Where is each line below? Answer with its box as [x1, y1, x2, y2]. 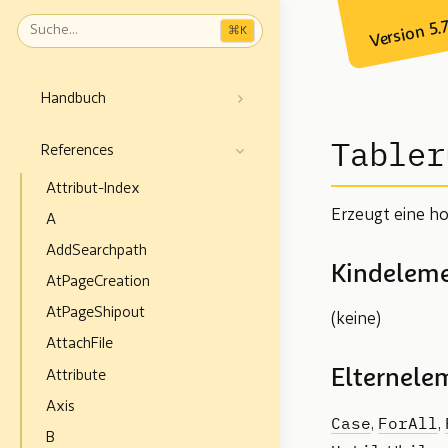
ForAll [378, 411, 438, 433]
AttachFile [46, 336, 114, 353]
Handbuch [40, 90, 106, 107]
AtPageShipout [46, 305, 146, 322]
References [40, 142, 114, 159]
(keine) [331, 310, 381, 328]
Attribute [46, 367, 107, 384]
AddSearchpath [46, 242, 148, 259]
